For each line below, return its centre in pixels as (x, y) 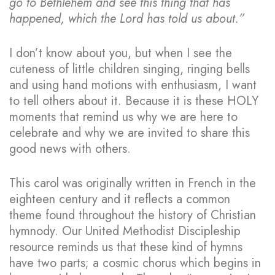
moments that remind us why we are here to (123, 117)
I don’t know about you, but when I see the (121, 53)
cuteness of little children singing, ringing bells (130, 69)
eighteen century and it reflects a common (120, 199)
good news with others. (70, 149)
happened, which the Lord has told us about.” (127, 18)
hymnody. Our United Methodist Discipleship (125, 231)
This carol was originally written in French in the (133, 183)
